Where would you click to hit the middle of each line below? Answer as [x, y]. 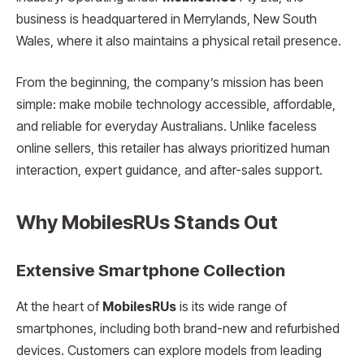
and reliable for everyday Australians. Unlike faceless [167, 127]
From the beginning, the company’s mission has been [170, 83]
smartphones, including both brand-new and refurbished [178, 328]
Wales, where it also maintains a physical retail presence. [179, 41]
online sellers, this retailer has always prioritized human [173, 149]
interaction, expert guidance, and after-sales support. [169, 171]
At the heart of [59, 306]
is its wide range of [232, 306]
